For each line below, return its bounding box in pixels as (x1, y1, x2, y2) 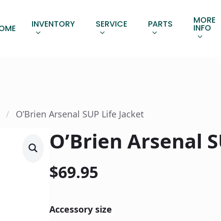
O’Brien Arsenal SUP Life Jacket (15, 108, 144, 120)
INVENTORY (31, 18, 75, 30)
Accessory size (49, 203, 112, 215)
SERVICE (95, 18, 127, 30)
